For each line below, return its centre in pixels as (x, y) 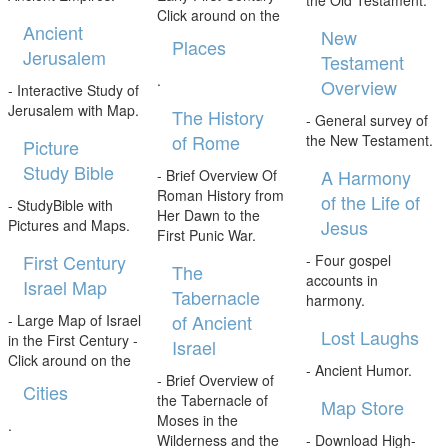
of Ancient (211, 322)
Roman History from (220, 195)
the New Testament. (370, 140)
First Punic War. (206, 235)
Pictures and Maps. (68, 225)
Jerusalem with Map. (73, 110)
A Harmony (366, 177)
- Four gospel (349, 260)
